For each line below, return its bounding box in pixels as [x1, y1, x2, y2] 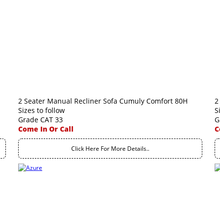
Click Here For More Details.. [71, 144, 149, 153]
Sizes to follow [18, 106, 65, 115]
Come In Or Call [18, 124, 74, 134]
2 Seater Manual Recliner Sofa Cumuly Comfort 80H [18, 96, 188, 106]
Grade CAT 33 [18, 115, 63, 124]
